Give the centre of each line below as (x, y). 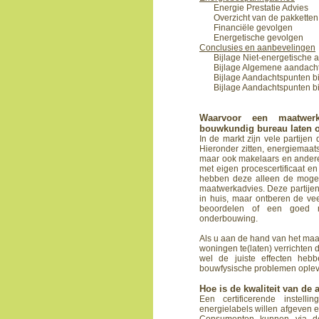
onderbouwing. (229, 219)
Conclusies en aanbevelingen (257, 48)
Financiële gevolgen (253, 28)
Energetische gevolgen (258, 38)
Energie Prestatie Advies (261, 8)
